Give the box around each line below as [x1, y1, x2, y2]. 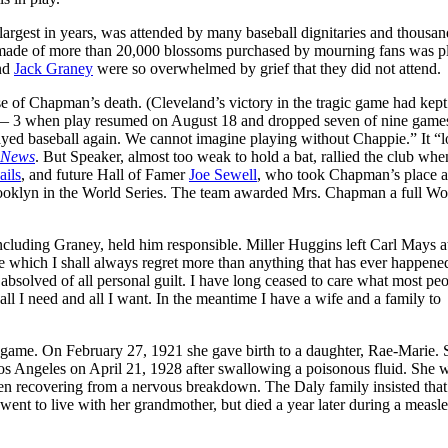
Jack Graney [14, 59, 93, 77]
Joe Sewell [189, 165, 257, 183]
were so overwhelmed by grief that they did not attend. [93, 59, 441, 77]
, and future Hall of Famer [21, 165, 189, 183]
